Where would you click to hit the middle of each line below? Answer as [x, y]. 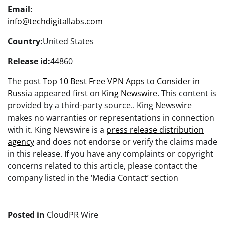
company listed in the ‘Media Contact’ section [93, 178]
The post [25, 81]
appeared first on [67, 93]
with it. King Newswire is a [57, 129]
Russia [20, 93]
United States [68, 41]
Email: [20, 9]
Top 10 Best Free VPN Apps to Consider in [121, 81]
